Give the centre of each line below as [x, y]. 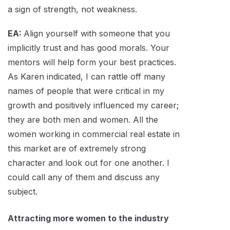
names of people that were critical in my [86, 91]
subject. [23, 191]
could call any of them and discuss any [84, 177]
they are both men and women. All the [83, 119]
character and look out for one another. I [89, 162]
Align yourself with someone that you [97, 33]
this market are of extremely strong [77, 148]
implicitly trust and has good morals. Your [89, 47]
